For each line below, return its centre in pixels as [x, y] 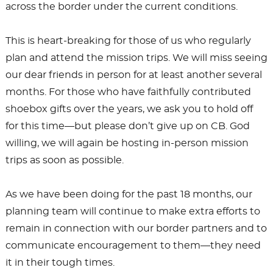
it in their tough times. [60, 262]
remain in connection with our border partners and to [136, 228]
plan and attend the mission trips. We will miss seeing [136, 58]
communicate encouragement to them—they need [133, 245]
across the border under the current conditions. [121, 6]
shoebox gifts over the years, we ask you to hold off [129, 109]
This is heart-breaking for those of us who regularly [128, 41]
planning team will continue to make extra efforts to [133, 211]
